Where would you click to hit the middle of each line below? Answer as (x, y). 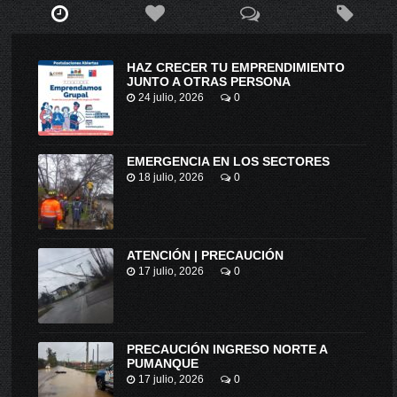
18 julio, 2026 (171, 177)
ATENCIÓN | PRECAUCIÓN (206, 255)
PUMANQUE (163, 363)
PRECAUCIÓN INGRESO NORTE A (227, 349)
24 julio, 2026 (171, 97)
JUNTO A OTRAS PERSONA (209, 81)
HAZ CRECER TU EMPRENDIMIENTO (236, 67)
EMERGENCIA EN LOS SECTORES (229, 161)
